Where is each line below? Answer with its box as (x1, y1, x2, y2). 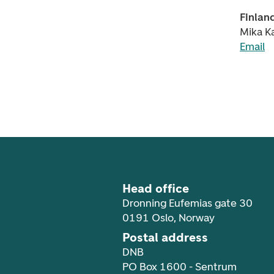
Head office (122, 181, 189, 196)
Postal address (122, 230, 208, 245)
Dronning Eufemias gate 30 (122, 196, 253, 210)
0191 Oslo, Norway (122, 211, 215, 224)
